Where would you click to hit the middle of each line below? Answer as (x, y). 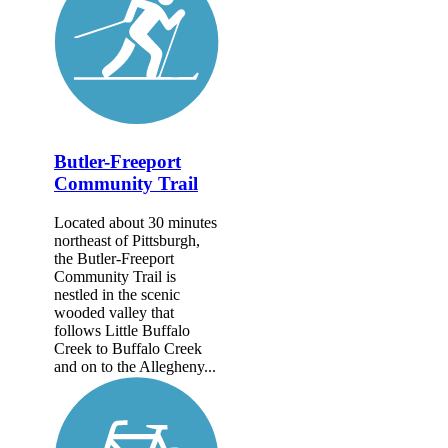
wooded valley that (114, 312)
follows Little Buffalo (122, 330)
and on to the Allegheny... (135, 366)
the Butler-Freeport (114, 258)
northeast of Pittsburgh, (127, 240)
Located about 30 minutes (135, 222)
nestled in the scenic (117, 294)
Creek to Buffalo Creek (128, 348)
